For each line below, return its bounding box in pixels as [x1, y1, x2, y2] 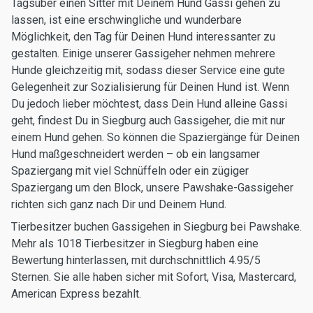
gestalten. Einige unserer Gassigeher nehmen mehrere [11, 47, 275, 60]
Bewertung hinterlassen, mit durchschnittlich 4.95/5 [11, 254, 261, 267]
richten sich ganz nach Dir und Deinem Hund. [11, 198, 226, 211]
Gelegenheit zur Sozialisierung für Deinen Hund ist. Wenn [11, 80, 289, 94]
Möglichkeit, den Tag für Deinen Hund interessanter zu [11, 30, 275, 43]
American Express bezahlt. [11, 287, 141, 300]
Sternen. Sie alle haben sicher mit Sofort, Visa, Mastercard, [11, 270, 296, 284]
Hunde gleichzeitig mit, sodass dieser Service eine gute [11, 64, 285, 77]
